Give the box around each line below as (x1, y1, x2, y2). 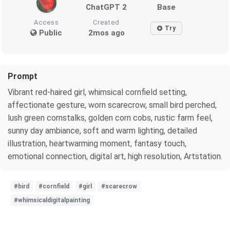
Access (33, 18, 59, 27)
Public (37, 28, 63, 38)
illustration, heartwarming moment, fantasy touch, (8, 139, 186, 149)
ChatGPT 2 (86, 3, 127, 12)
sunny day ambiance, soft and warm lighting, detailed (8, 126, 197, 136)
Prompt (8, 71, 37, 82)
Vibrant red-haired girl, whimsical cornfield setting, (8, 87, 187, 98)
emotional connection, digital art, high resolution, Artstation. (8, 151, 222, 162)
